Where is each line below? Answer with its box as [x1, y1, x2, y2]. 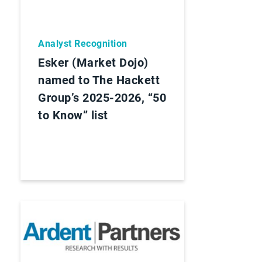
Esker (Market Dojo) [38, 55, 149, 70]
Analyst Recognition [38, 37, 127, 49]
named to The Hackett [38, 73, 160, 87]
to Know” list [38, 108, 108, 122]
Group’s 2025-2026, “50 [38, 90, 166, 105]
